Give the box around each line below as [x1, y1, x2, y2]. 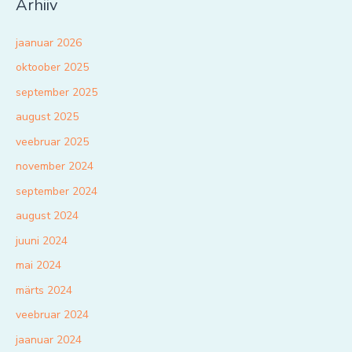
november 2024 [16, 159, 93, 174]
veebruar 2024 [16, 307, 89, 323]
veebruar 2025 [16, 134, 89, 149]
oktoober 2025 [16, 60, 89, 75]
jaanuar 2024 [16, 332, 82, 347]
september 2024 [16, 183, 97, 199]
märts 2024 [16, 282, 72, 298]
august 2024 [16, 208, 79, 224]
